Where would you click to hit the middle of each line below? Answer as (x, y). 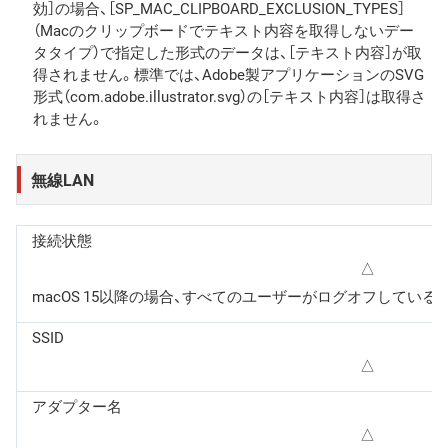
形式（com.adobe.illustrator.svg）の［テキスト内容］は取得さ (229, 95)
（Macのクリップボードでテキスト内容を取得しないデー (223, 29)
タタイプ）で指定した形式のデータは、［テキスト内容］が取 (227, 51)
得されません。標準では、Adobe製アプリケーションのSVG (228, 73)
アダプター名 (77, 405)
